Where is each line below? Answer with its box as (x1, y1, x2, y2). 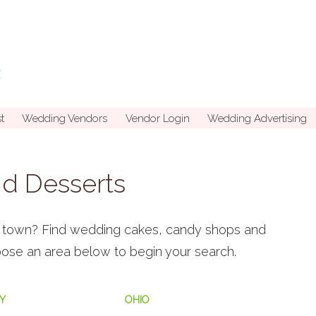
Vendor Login (125, 111, 190, 125)
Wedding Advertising (207, 111, 307, 125)
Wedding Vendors (22, 111, 107, 125)
